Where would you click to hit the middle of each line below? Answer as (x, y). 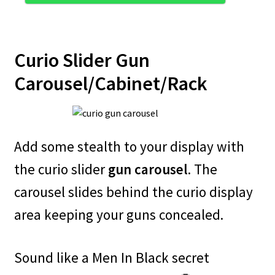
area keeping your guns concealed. (118, 215)
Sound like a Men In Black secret (111, 257)
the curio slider (61, 169)
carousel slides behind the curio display (133, 192)
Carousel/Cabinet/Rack (110, 84)
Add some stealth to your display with (129, 147)
